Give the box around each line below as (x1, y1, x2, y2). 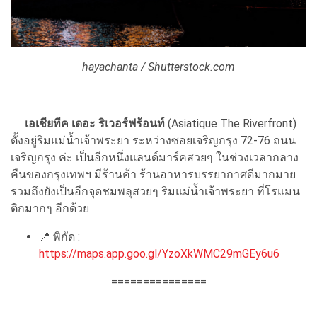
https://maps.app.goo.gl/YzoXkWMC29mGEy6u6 (39, 247, 279, 260)
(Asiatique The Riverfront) (165, 117, 296, 130)
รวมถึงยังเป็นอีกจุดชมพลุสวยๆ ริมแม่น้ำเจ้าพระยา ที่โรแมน (11, 185, 300, 198)
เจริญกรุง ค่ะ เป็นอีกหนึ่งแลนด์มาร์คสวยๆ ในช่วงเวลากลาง (11, 151, 299, 164)
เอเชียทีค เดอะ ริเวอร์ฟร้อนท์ (25, 117, 165, 130)
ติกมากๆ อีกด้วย (11, 202, 89, 215)
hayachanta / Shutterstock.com (82, 60, 235, 74)
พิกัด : (53, 230, 80, 243)
